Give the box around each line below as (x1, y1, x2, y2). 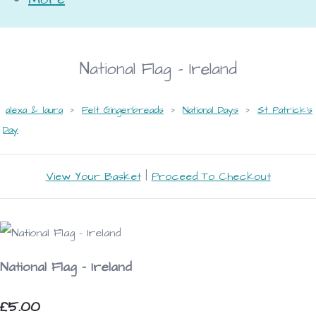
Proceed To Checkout (151, 168, 271, 184)
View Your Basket (45, 168, 141, 184)
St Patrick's (257, 102, 312, 117)
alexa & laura (6, 102, 63, 117)
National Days (183, 102, 238, 117)
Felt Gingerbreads (82, 102, 164, 117)
